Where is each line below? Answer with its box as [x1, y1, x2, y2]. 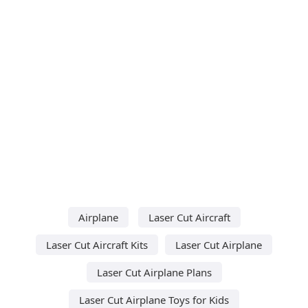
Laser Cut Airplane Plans [96, 265, 212, 279]
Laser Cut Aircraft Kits [46, 237, 148, 252]
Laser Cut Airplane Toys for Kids [79, 292, 229, 307]
